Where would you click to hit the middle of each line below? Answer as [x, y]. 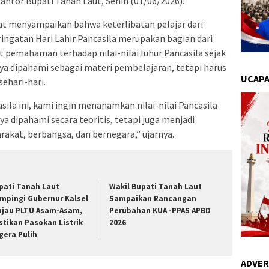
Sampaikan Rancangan [153, 199]
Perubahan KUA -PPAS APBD [160, 211]
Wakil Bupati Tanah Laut [156, 187]
